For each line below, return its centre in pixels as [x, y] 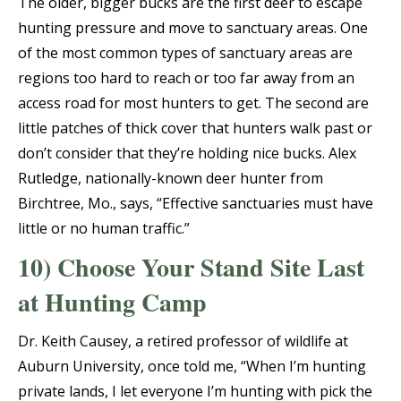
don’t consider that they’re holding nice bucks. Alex [187, 154]
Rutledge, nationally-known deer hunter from [171, 179]
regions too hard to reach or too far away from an [186, 78]
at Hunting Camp [112, 303]
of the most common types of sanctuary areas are [185, 53]
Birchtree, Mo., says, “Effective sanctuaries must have [196, 204]
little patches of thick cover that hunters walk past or [195, 128]
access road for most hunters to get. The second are [193, 103]
